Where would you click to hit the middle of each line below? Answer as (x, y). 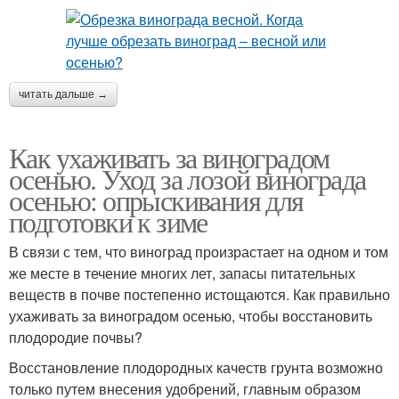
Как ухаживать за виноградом (169, 157)
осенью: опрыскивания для (156, 199)
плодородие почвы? (76, 337)
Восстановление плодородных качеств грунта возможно (196, 367)
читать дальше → (63, 94)
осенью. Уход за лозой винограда (187, 178)
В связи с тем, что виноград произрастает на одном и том (199, 251)
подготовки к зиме (108, 221)
